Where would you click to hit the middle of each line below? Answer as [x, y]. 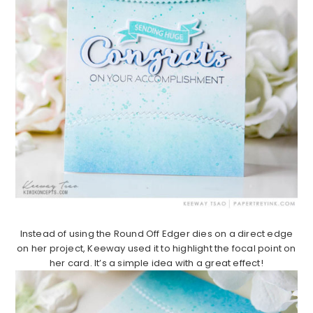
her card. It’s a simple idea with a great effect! [156, 263]
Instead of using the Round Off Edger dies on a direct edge [156, 233]
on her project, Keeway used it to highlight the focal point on [156, 248]
